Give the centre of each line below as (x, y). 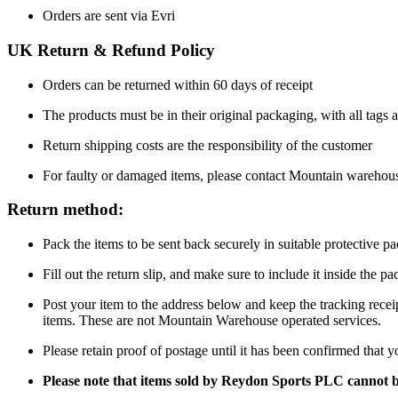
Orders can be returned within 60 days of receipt (178, 84)
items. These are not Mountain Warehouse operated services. (212, 321)
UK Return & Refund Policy (111, 51)
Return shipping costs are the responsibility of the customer (207, 145)
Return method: (65, 210)
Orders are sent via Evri (109, 16)
